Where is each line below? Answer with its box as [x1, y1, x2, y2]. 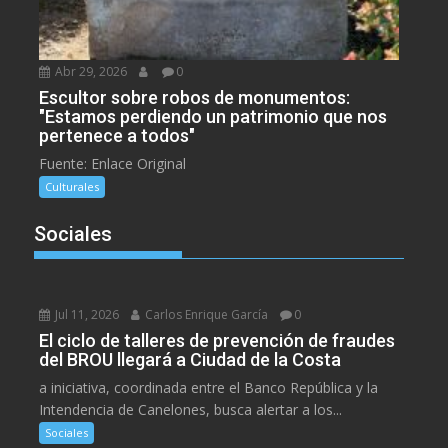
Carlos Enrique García [142, 305, 269, 323]
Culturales [45, 178, 100, 194]
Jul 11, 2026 [52, 305, 120, 323]
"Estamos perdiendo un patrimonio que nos [39, 105, 388, 127]
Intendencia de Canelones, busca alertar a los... [39, 399, 343, 419]
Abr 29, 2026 [52, 62, 128, 80]
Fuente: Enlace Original [39, 153, 187, 173]
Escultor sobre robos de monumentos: [39, 86, 351, 108]
